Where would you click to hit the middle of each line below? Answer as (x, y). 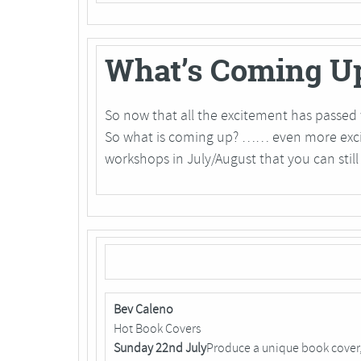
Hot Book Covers (157, 329)
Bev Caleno (143, 310)
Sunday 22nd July (160, 349)
